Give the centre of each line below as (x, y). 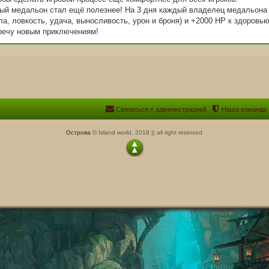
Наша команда (244, 109)
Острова (79, 132)
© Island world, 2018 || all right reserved (147, 132)
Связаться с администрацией (162, 109)
